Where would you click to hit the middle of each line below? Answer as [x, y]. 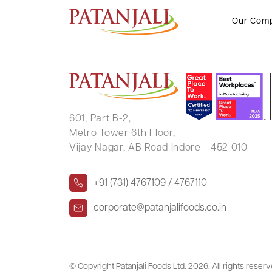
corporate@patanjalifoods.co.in [160, 208]
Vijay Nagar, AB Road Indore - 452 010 [158, 148]
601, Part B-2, [100, 119]
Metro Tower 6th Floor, [122, 134]
